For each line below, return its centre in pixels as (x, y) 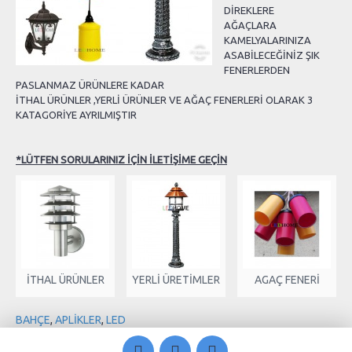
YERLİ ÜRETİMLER (176, 280)
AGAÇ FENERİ (287, 280)
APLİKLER (78, 320)
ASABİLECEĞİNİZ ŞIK (272, 55)
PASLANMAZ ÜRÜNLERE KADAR (91, 85)
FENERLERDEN (257, 70)
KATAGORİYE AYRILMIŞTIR (77, 115)
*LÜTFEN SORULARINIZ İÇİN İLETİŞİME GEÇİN (121, 159)
